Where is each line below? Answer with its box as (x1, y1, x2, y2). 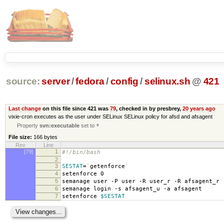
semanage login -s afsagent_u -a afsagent (62, 185, 202, 192)
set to (79, 122, 96, 128)
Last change (8, 105, 41, 111)
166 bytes (33, 133, 57, 140)
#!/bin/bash (62, 148, 100, 155)
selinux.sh (144, 76, 190, 87)
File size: (8, 133, 32, 140)
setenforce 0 (62, 170, 104, 177)
